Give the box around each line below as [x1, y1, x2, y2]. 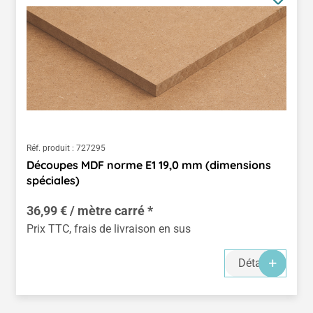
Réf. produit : [27, 143, 74, 153]
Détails [238, 256, 272, 270]
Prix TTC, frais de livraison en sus [27, 221, 191, 235]
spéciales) [27, 173, 80, 187]
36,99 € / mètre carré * [27, 203, 153, 218]
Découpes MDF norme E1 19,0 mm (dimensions [27, 157, 271, 172]
